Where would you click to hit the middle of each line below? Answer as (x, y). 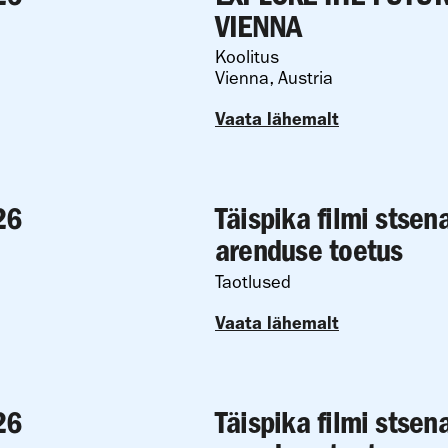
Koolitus (247, 57)
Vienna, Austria (274, 78)
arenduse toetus (309, 250)
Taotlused (253, 282)
